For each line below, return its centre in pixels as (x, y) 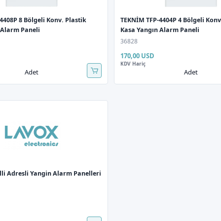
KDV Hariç (133, 64)
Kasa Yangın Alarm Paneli (160, 30)
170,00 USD (138, 56)
